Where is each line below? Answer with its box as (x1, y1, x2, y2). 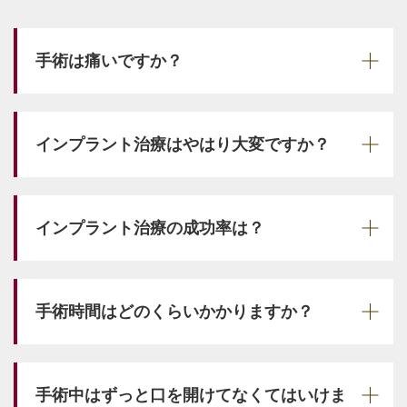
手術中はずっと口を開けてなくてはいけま (35, 385, 346, 404)
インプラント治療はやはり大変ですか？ (35, 134, 330, 154)
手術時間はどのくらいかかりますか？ (35, 302, 313, 321)
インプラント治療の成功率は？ (35, 218, 264, 237)
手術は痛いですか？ (35, 51, 183, 70)
